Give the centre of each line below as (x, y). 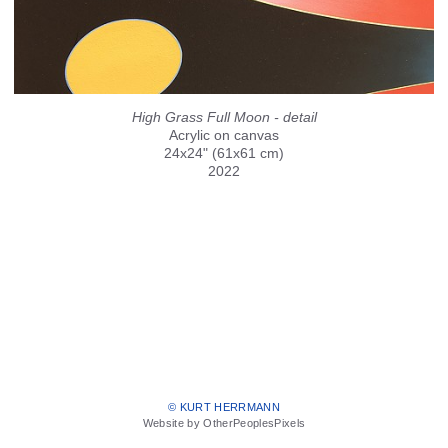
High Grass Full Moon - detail (224, 117)
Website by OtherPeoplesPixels (224, 423)
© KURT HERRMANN (224, 407)
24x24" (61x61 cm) (224, 153)
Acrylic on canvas (224, 135)
